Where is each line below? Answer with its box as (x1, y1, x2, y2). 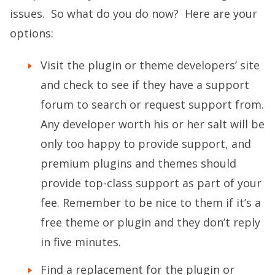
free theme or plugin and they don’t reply (41, 214, 260, 230)
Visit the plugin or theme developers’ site (41, 57, 260, 72)
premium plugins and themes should (41, 155, 236, 171)
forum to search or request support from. (41, 96, 264, 112)
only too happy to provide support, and (41, 136, 251, 151)
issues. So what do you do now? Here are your (10, 6, 257, 21)
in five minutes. (41, 234, 121, 249)
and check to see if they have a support (41, 77, 249, 92)
